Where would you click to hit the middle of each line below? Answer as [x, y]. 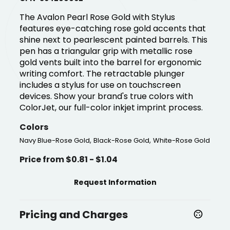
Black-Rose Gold [122, 140]
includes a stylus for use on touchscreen [100, 85]
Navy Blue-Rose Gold [55, 140]
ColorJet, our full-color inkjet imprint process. [111, 108]
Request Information [115, 182]
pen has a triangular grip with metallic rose [106, 51]
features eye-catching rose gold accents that [113, 28]
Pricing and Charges [74, 215]
